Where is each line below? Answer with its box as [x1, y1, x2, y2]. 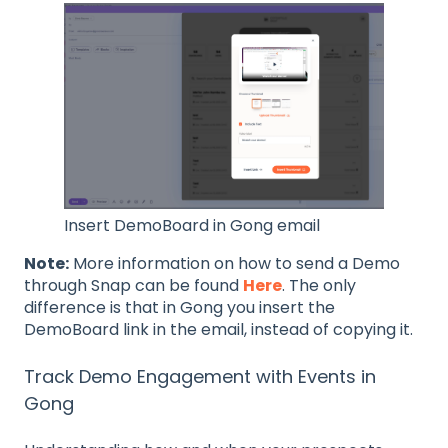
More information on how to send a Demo [69, 251, 400, 275]
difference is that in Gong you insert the [24, 295, 335, 319]
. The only [282, 273, 356, 297]
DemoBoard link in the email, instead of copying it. [24, 317, 413, 341]
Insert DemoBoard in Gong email [64, 213, 320, 237]
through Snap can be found [24, 273, 243, 297]
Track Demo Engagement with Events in [24, 364, 376, 390]
